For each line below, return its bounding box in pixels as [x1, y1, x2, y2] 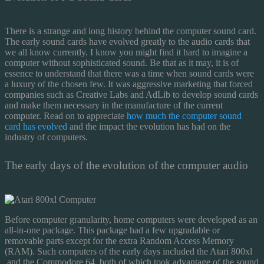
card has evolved [5, 121, 67, 131]
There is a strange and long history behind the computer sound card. [5, 25, 256, 36]
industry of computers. [5, 131, 88, 142]
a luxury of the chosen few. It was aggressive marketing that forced [5, 78, 253, 89]
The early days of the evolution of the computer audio [5, 159, 248, 171]
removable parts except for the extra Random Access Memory [5, 235, 234, 246]
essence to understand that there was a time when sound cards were [5, 68, 254, 78]
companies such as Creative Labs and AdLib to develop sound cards [5, 89, 258, 100]
